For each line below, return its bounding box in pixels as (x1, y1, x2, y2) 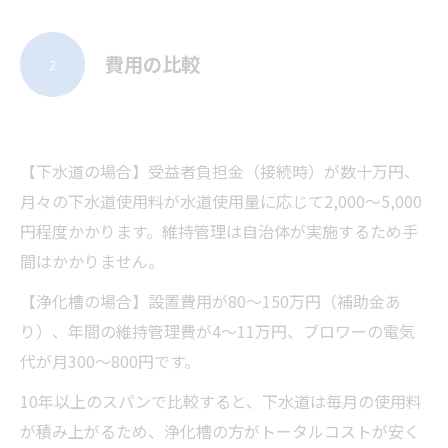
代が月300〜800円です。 (20, 349, 200, 373)
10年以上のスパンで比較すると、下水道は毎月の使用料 (20, 389, 422, 413)
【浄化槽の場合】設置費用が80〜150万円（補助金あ (20, 289, 401, 313)
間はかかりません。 (20, 249, 164, 273)
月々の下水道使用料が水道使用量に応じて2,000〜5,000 (20, 189, 422, 213)
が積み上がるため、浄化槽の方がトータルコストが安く (20, 419, 420, 443)
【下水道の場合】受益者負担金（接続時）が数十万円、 (20, 159, 420, 183)
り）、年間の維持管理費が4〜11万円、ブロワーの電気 (20, 319, 415, 343)
